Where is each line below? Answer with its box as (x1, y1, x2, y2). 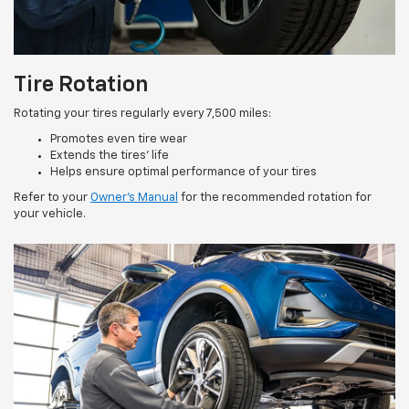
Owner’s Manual (90, 192, 178, 204)
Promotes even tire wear (50, 133, 187, 146)
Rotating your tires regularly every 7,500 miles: (14, 108, 271, 121)
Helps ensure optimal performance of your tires (50, 166, 317, 179)
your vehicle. (14, 208, 86, 221)
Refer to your (14, 192, 90, 204)
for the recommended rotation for (178, 192, 372, 204)
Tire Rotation (14, 74, 149, 97)
